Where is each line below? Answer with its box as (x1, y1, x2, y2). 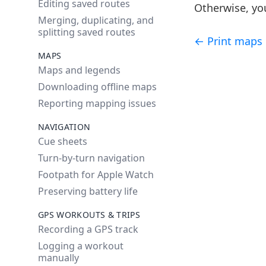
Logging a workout (38, 239, 123, 252)
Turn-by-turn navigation (38, 151, 145, 164)
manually (38, 251, 79, 264)
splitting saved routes (38, 26, 135, 39)
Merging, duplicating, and (38, 14, 154, 27)
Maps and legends (38, 64, 121, 77)
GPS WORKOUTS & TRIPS (38, 209, 140, 220)
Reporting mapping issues (38, 97, 156, 110)
